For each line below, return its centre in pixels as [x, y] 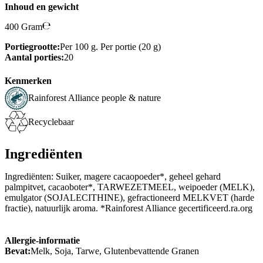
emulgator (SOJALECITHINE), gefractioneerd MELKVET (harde [129, 197]
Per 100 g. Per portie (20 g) [110, 47]
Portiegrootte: [32, 47]
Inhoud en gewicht [42, 7]
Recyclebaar [51, 122]
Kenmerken [28, 80]
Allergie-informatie [42, 240]
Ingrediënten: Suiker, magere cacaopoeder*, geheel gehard [113, 176]
